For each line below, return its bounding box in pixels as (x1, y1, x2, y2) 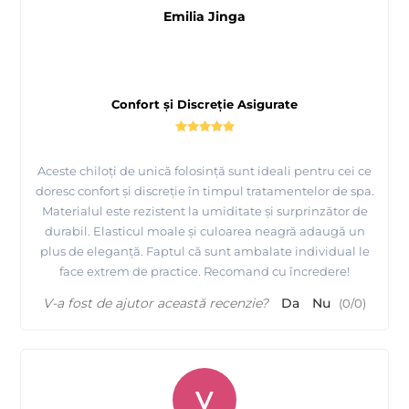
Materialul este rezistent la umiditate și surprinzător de (41, 204, 368, 219)
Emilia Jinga (163, 8, 246, 26)
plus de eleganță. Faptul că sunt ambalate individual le (39, 244, 370, 259)
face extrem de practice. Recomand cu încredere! (59, 264, 350, 279)
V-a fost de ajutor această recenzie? (43, 295, 268, 312)
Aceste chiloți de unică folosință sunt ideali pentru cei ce (37, 163, 372, 179)
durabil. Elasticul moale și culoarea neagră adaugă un (44, 224, 365, 239)
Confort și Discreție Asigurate (111, 97, 298, 112)
